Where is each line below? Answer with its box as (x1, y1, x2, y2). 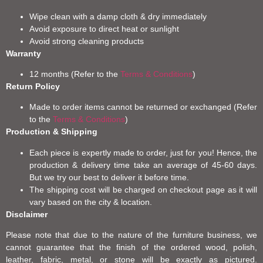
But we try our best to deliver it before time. (29, 172, 189, 182)
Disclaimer (6, 209, 48, 219)
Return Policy (6, 82, 60, 92)
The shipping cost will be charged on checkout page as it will (29, 184, 257, 194)
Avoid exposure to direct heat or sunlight (29, 23, 179, 33)
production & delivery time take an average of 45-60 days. (29, 160, 257, 170)
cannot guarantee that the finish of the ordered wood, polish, (6, 242, 257, 252)
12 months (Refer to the (29, 69, 120, 79)
